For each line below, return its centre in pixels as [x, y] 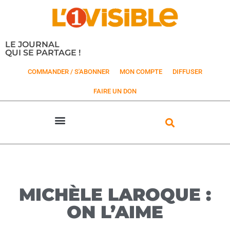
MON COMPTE [141, 72]
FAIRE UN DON [115, 91]
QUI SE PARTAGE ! [43, 53]
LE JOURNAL [32, 44]
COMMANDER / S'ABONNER [69, 72]
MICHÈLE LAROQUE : [115, 195]
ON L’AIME [115, 212]
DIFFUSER [187, 72]
